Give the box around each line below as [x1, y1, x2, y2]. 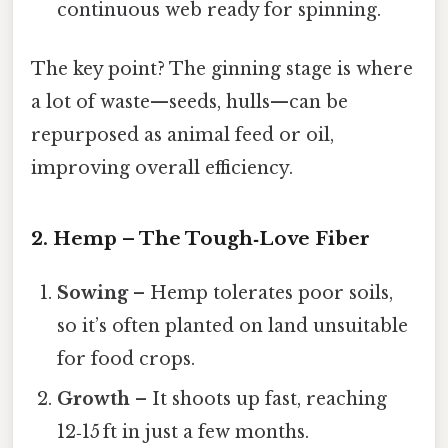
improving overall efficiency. [31, 157, 293, 180]
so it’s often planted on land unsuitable [57, 315, 409, 338]
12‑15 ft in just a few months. [57, 421, 310, 444]
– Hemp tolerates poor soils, [128, 282, 394, 305]
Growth [57, 388, 131, 411]
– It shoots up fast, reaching [130, 388, 388, 411]
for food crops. [57, 348, 196, 371]
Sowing [57, 282, 129, 305]
